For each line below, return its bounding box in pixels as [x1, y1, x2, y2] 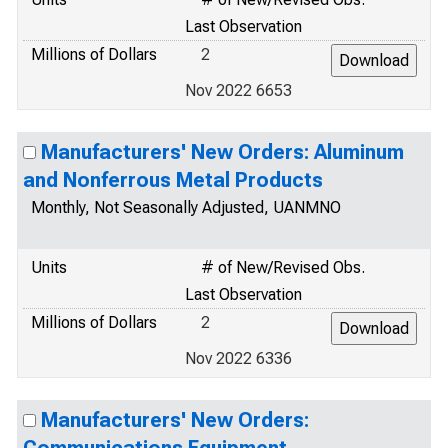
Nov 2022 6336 [185, 349, 292, 368]
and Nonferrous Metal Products [23, 168, 323, 192]
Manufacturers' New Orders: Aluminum [41, 140, 404, 164]
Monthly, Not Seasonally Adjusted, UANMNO [31, 198, 341, 217]
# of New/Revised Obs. [201, 258, 365, 277]
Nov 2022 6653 [185, 81, 292, 100]
